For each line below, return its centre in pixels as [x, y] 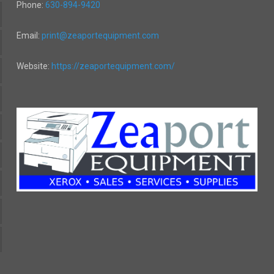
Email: [29, 35]
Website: [34, 66]
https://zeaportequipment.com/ [113, 66]
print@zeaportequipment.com [100, 35]
